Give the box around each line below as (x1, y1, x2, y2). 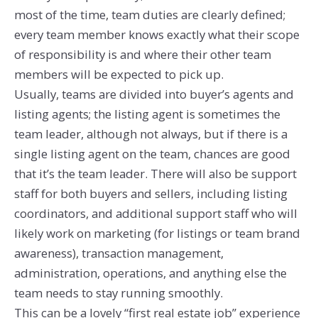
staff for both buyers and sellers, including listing (13, 185, 287, 202)
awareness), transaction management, (13, 245, 224, 262)
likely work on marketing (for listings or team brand (13, 225, 300, 242)
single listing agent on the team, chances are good (13, 146, 290, 163)
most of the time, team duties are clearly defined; (13, 6, 285, 23)
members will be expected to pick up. (13, 66, 224, 83)
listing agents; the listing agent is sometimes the (13, 106, 280, 123)
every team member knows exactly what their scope (13, 26, 300, 43)
